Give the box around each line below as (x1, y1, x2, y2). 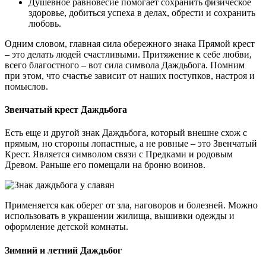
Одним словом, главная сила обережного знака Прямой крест (5, 38, 255, 49)
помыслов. (5, 81, 48, 91)
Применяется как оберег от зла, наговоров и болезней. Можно (5, 200, 258, 211)
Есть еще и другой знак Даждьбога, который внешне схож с (5, 128, 247, 138)
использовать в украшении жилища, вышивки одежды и (5, 211, 235, 221)
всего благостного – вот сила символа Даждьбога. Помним (5, 59, 245, 70)
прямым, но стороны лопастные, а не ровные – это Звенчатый (5, 138, 257, 149)
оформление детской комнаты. (5, 221, 128, 232)
